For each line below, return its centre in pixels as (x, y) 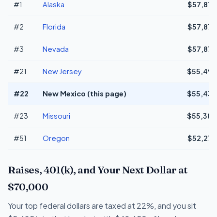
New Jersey (62, 71)
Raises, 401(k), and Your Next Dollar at (98, 170)
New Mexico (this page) (85, 93)
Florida (54, 26)
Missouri (56, 116)
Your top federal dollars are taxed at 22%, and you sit (102, 205)
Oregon (56, 138)
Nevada (56, 49)
